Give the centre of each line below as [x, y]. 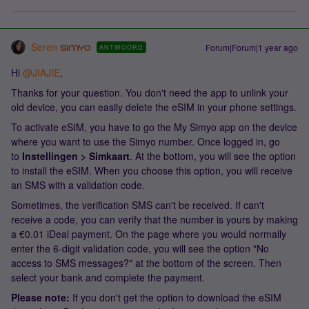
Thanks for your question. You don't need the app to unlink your [150, 92]
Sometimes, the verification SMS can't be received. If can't [138, 205]
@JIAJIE [41, 72]
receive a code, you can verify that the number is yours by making [154, 219]
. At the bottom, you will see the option [213, 156]
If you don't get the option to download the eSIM [176, 297]
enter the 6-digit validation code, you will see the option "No [140, 248]
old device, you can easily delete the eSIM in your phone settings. [154, 107]
